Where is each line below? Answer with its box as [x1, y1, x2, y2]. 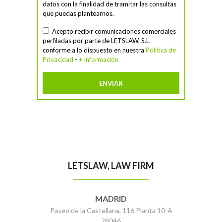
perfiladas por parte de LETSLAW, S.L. [43, 37, 151, 45]
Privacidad [43, 55, 73, 64]
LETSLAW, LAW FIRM [68, 160, 154, 171]
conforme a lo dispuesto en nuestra [43, 46, 146, 55]
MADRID [95, 194, 127, 204]
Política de [146, 46, 176, 55]
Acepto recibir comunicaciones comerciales [51, 27, 176, 36]
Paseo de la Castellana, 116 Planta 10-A [50, 206, 172, 215]
